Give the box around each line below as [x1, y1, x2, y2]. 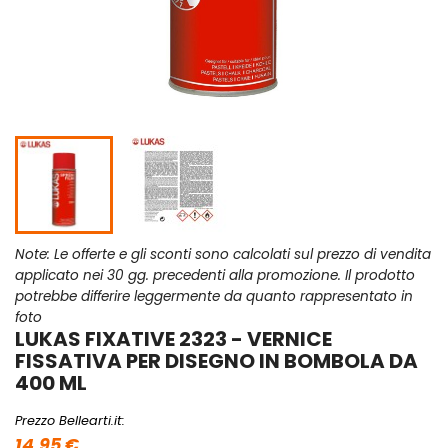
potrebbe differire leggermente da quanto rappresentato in [15, 287, 413, 307]
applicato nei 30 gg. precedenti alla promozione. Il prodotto [15, 266, 415, 286]
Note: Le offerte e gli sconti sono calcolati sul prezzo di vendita [15, 245, 431, 265]
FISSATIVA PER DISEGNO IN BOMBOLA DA [15, 347, 418, 376]
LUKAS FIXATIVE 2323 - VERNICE [15, 325, 332, 354]
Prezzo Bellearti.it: [15, 412, 125, 430]
